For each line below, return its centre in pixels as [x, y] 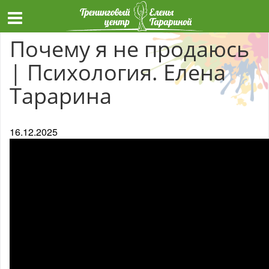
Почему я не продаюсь [129, 49]
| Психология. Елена [118, 72]
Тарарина [61, 96]
